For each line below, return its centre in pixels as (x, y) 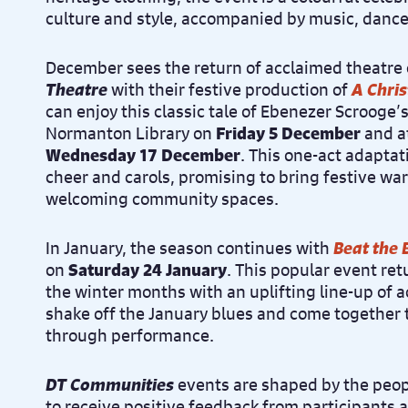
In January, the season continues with (189, 248)
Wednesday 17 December (143, 155)
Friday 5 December (288, 133)
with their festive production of (231, 89)
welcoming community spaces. (162, 199)
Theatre (76, 89)
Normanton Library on (131, 133)
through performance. (130, 335)
